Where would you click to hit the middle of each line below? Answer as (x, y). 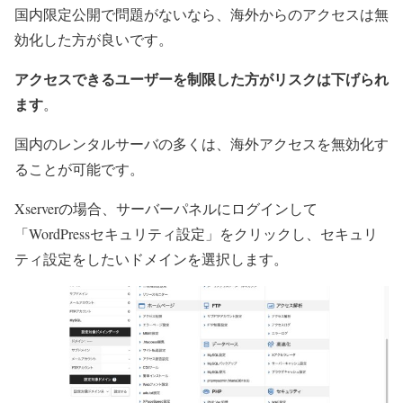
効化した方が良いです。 (94, 40)
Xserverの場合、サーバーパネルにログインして (166, 209)
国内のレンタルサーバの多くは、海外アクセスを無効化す (201, 144)
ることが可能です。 (79, 169)
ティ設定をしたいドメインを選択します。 (151, 259)
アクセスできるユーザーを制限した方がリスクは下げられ (201, 79)
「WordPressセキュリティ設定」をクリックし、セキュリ (196, 234)
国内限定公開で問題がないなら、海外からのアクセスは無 (201, 14)
